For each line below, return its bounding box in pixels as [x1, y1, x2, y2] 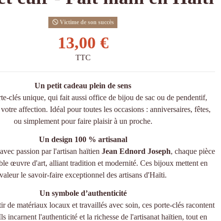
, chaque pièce [171, 147, 215, 155]
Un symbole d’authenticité [39, 188, 127, 197]
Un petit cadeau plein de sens [35, 81, 131, 90]
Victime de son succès [58, 18, 114, 26]
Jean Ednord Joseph [102, 147, 171, 155]
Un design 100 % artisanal [38, 135, 127, 144]
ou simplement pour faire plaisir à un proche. [13, 116, 152, 125]
